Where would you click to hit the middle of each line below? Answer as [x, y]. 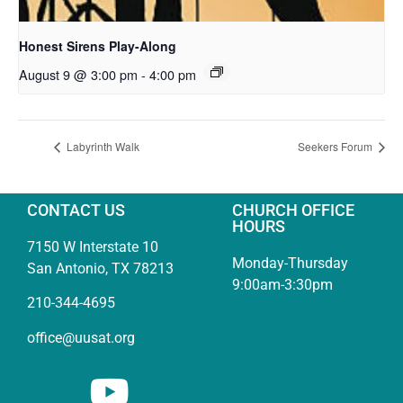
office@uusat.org [81, 337]
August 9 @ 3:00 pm [78, 74]
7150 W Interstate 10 [93, 246]
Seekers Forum [336, 147]
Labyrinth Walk [102, 147]
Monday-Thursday [291, 263]
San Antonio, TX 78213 [100, 268]
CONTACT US [76, 210]
